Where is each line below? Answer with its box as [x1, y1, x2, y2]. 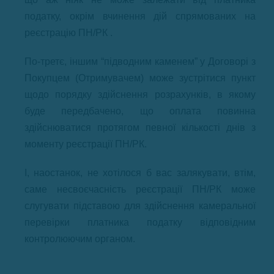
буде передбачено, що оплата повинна [24, 105, 256, 116]
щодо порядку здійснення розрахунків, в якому [24, 89, 256, 100]
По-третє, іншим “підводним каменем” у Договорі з [24, 56, 256, 67]
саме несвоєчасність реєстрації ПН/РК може [24, 183, 256, 194]
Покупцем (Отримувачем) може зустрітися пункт [24, 72, 256, 83]
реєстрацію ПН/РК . [24, 27, 113, 38]
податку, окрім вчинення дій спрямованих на [24, 10, 256, 21]
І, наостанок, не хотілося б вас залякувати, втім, [24, 167, 256, 178]
